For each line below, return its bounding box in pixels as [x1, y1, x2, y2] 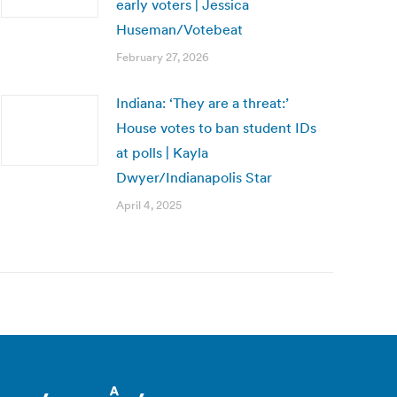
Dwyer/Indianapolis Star [116, 168, 272, 186]
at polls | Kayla [116, 144, 208, 161]
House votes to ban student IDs [116, 119, 316, 136]
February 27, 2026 [116, 50, 209, 65]
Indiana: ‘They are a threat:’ [116, 94, 289, 112]
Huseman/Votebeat [116, 20, 243, 38]
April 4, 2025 [116, 198, 182, 213]
